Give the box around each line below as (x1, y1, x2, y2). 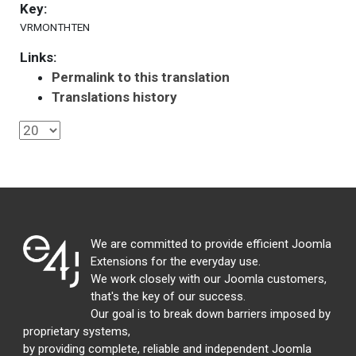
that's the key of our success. (91, 289, 246, 304)
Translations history (51, 89, 177, 105)
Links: (19, 49, 56, 65)
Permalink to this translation (51, 69, 230, 85)
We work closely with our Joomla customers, (91, 272, 327, 286)
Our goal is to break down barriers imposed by (91, 307, 331, 321)
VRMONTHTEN (19, 21, 90, 33)
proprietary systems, (23, 324, 130, 339)
